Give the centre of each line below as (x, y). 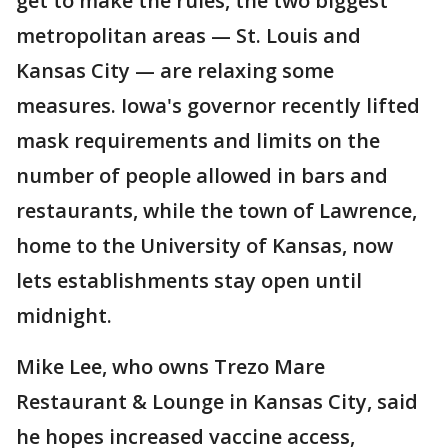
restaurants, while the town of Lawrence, (216, 210)
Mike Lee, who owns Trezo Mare (170, 366)
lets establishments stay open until (189, 280)
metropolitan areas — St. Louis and (188, 35)
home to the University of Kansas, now (204, 245)
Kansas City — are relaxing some (175, 70)
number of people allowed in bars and (202, 175)
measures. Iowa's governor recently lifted (218, 105)
